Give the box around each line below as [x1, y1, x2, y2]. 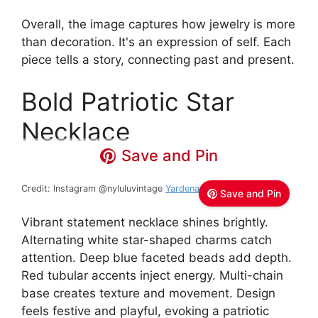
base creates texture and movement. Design [21, 285, 275, 300]
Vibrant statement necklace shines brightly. [21, 214, 268, 229]
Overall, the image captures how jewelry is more [21, 16, 295, 31]
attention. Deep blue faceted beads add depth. [21, 250, 292, 265]
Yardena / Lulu [165, 183, 226, 194]
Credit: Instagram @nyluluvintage [21, 183, 165, 194]
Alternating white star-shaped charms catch [21, 232, 272, 247]
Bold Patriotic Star [21, 87, 234, 117]
